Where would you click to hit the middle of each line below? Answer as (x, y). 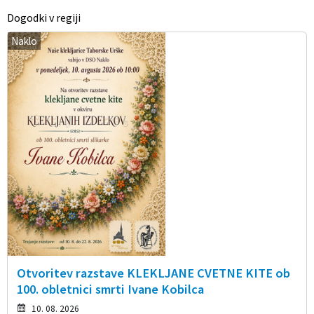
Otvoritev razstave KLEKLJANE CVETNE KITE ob (153, 273)
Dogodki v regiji (44, 17)
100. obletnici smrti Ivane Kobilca (110, 289)
